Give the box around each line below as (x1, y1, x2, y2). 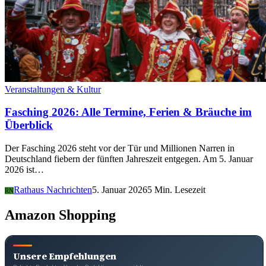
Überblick (5, 119, 53, 132)
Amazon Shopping (5, 207, 116, 223)
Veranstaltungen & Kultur (5, 84, 101, 94)
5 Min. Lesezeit (147, 185, 205, 195)
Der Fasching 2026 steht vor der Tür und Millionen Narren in (5, 143, 235, 154)
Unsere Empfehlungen (13, 249, 116, 262)
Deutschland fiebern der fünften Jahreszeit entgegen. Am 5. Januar (5, 154, 253, 164)
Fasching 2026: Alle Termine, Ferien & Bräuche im (5, 106, 252, 119)
